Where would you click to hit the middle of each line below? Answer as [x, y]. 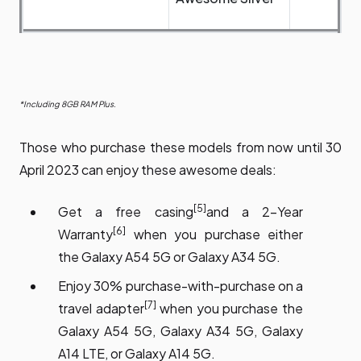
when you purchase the [230, 309]
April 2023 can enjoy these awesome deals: [148, 170]
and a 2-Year [255, 212]
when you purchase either [214, 234]
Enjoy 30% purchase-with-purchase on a [180, 286]
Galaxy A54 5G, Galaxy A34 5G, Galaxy [180, 331]
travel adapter [101, 309]
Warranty [85, 234]
